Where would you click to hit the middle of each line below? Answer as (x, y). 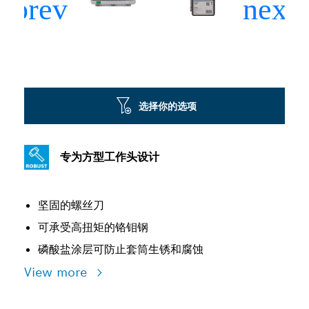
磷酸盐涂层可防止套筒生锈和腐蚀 (121, 249)
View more (58, 272)
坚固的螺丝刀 (71, 205)
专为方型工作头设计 (110, 157)
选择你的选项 (167, 106)
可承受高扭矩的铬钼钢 (93, 227)
